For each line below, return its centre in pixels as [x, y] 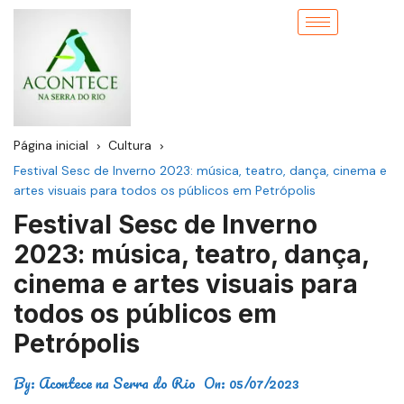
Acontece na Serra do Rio [117, 383]
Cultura [130, 145]
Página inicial [51, 145]
